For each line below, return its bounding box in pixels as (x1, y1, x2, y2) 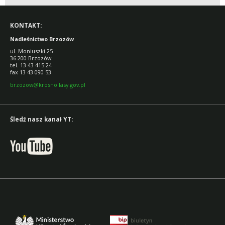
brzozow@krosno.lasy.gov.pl (10, 81, 85, 89)
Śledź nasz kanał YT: (10, 115, 73, 123)
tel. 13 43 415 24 (10, 61, 52, 69)
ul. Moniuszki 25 (10, 47, 53, 55)
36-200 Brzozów (10, 54, 51, 62)
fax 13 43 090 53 (10, 68, 51, 76)
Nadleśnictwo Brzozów (10, 35, 74, 43)
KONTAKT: (10, 21, 42, 29)
